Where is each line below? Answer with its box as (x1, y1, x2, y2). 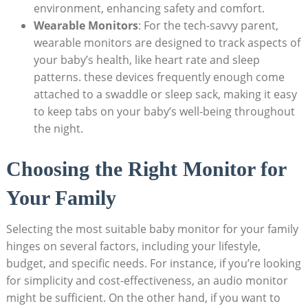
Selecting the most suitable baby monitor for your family (5, 221, 298, 236)
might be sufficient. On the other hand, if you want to (5, 289, 280, 305)
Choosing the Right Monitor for (5, 157, 286, 180)
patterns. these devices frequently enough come (33, 69, 285, 85)
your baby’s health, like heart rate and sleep (33, 52, 260, 67)
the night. (33, 120, 83, 136)
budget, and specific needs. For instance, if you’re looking (5, 255, 301, 271)
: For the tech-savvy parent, (137, 17, 278, 33)
